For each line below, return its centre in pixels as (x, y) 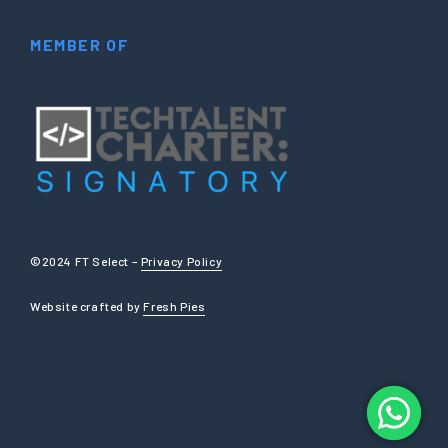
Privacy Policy (181, 261)
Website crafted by (87, 306)
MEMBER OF (80, 44)
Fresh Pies (174, 306)
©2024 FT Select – (85, 261)
